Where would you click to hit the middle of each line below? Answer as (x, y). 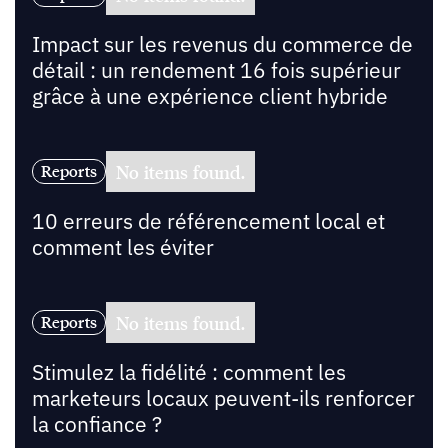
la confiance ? (96, 424)
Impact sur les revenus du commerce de (222, 45)
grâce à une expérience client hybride (209, 97)
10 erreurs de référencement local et (208, 222)
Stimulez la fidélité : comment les (188, 372)
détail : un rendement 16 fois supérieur (216, 71)
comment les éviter (122, 248)
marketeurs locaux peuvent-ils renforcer (223, 398)
